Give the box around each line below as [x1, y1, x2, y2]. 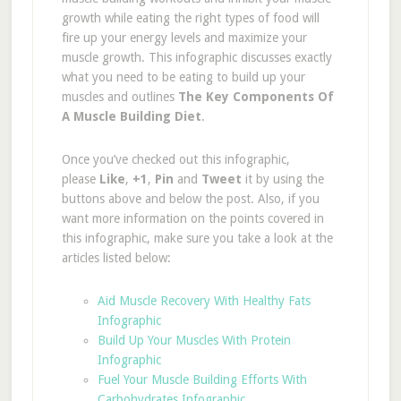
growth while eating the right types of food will [61, 11, 320, 25]
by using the [255, 172, 324, 186]
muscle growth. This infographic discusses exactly [61, 50, 332, 64]
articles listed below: [61, 251, 171, 265]
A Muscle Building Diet [61, 109, 201, 124]
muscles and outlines [61, 90, 178, 104]
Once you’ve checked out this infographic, [61, 152, 290, 166]
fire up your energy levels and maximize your [61, 30, 307, 45]
